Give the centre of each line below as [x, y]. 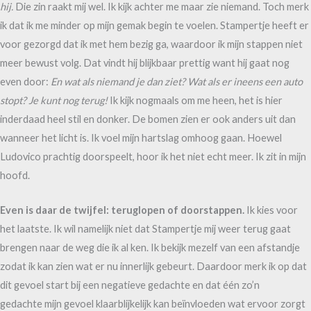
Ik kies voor [271, 210]
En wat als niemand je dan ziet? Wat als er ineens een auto [177, 82]
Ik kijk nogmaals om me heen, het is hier [195, 100]
